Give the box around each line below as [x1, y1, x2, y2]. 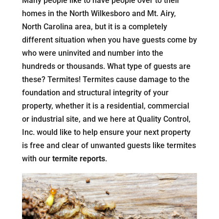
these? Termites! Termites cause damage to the [22, 75, 190, 84]
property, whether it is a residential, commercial [22, 101, 189, 110]
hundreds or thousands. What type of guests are [22, 62, 191, 71]
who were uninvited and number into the [22, 48, 163, 58]
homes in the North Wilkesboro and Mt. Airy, [22, 9, 176, 18]
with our [22, 154, 52, 163]
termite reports [52, 154, 105, 163]
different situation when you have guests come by [22, 35, 197, 44]
